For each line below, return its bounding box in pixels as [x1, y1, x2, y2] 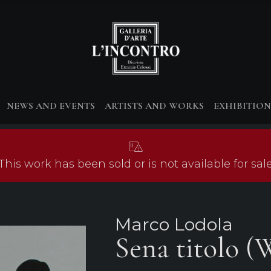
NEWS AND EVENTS [7, 100, 95, 112]
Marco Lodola [114, 214, 233, 235]
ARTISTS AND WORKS [105, 100, 204, 112]
